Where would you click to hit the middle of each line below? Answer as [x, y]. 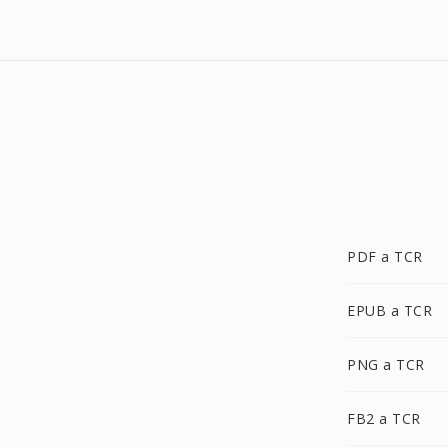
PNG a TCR [386, 364]
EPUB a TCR [389, 310]
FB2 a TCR [384, 418]
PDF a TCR [385, 256]
